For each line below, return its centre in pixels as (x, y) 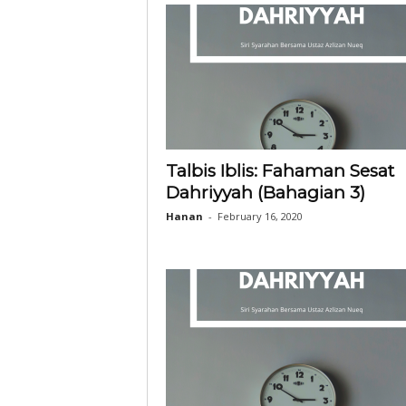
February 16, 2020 (260, 216)
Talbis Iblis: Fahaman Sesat (280, 171)
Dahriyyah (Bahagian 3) (265, 193)
